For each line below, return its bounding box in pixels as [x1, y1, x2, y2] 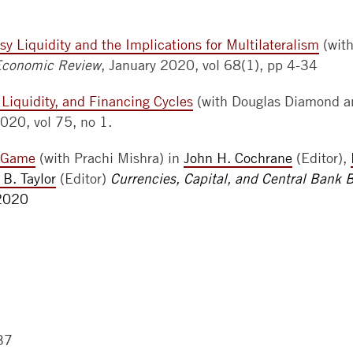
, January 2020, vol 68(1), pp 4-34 [101, 57, 318, 73]
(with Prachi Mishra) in [35, 150, 184, 166]
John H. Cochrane [184, 150, 292, 166]
